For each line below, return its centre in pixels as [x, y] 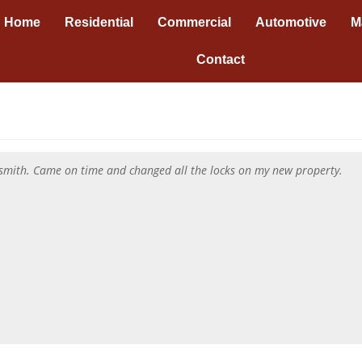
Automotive [291, 22]
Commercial [195, 22]
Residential [99, 22]
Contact [220, 59]
